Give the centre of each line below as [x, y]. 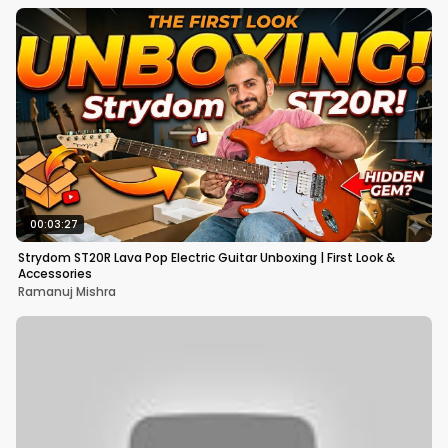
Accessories [55, 273]
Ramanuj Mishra [67, 291]
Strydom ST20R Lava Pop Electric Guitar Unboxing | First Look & [206, 257]
